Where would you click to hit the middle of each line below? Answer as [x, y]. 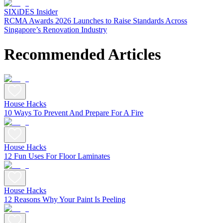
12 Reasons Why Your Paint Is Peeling [65, 200]
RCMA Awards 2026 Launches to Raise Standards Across [96, 21]
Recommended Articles [82, 54]
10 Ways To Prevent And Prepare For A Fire [74, 113]
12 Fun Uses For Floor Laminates [57, 156]
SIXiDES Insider [31, 12]
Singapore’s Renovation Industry [56, 30]
